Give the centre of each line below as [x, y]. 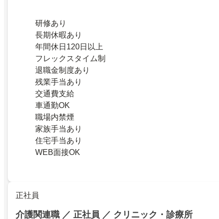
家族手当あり [59, 129]
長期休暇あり [59, 35]
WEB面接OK [58, 152]
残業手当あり [59, 82]
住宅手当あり [59, 140]
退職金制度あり [63, 70]
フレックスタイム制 [70, 58]
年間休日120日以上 [69, 46]
